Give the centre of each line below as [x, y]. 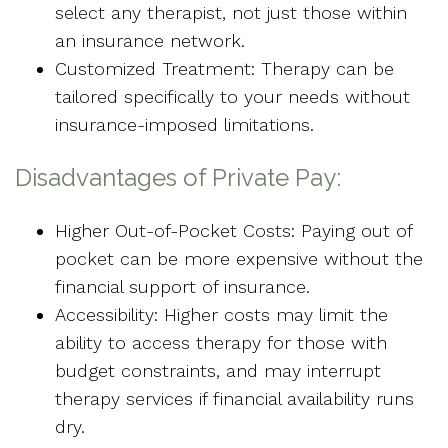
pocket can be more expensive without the [239, 259]
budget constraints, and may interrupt [218, 371]
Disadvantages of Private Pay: [178, 178]
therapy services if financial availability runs [234, 399]
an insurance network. [150, 41]
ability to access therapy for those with [221, 343]
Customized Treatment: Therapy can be [224, 69]
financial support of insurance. [182, 287]
